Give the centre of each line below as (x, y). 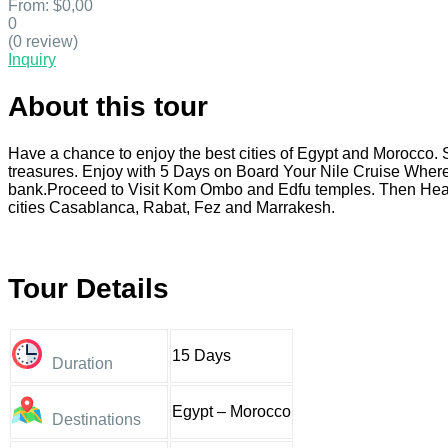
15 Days (201, 356)
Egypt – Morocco (231, 412)
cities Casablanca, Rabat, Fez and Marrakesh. (171, 207)
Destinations (96, 420)
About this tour (108, 106)
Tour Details (88, 289)
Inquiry (32, 59)
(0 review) (43, 41)
